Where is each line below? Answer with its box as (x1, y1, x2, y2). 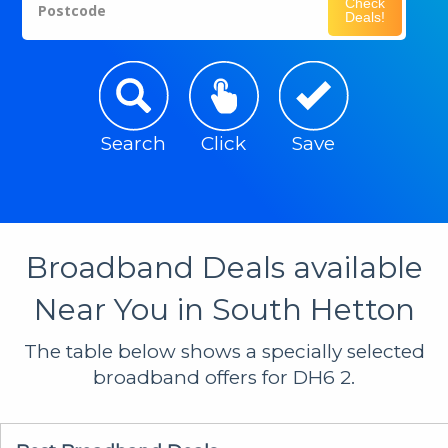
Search (101, 131, 167, 155)
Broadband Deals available (25, 248, 423, 286)
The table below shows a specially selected (23, 339, 425, 363)
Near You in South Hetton (33, 290, 415, 328)
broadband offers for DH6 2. (93, 365, 355, 389)
